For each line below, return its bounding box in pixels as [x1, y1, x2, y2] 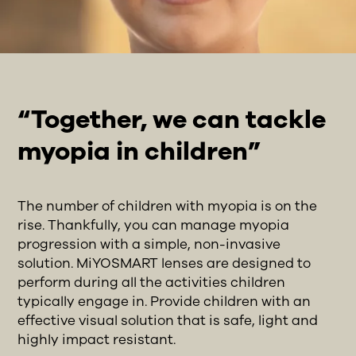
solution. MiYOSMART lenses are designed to [17, 253, 311, 273]
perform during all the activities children [17, 273, 286, 292]
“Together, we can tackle [17, 102, 327, 137]
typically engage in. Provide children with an [17, 292, 311, 311]
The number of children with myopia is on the [17, 196, 318, 215]
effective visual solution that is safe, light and [17, 311, 319, 330]
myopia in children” [17, 133, 261, 168]
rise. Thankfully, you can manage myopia [17, 215, 290, 234]
